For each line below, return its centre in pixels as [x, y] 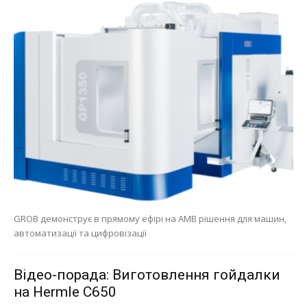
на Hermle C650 [65, 292]
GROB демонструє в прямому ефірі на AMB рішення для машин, [150, 218]
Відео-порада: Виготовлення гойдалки [147, 274]
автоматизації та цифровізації [80, 233]
